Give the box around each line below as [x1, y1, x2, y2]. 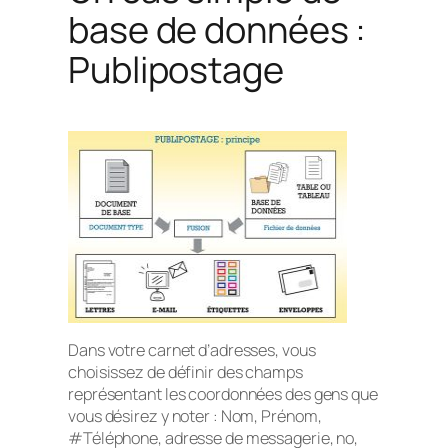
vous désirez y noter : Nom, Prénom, [68, 404, 322, 427]
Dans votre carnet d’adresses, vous [68, 338, 316, 361]
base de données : [68, 5, 367, 55]
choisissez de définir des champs [68, 360, 303, 383]
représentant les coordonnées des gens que [68, 382, 378, 405]
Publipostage [68, 45, 284, 95]
